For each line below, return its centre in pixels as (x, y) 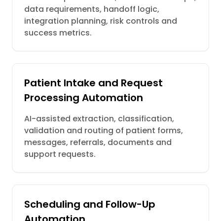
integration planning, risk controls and (101, 21)
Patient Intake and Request (93, 83)
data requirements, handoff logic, (92, 9)
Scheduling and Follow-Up (90, 204)
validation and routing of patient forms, (104, 130)
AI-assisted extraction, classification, (99, 119)
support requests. (60, 154)
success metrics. (58, 33)
